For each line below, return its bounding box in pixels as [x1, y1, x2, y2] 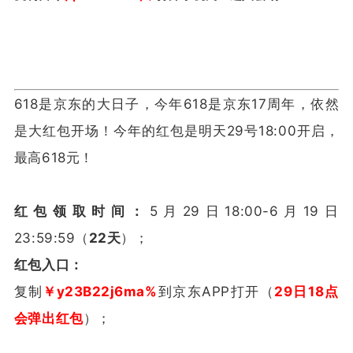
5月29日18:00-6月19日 [149, 203, 339, 219]
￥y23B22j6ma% [42, 283, 158, 299]
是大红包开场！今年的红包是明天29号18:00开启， [13, 122, 340, 139]
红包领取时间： [13, 203, 150, 219]
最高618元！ [13, 149, 94, 165]
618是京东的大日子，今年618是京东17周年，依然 [13, 95, 340, 112]
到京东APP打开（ [157, 283, 275, 299]
